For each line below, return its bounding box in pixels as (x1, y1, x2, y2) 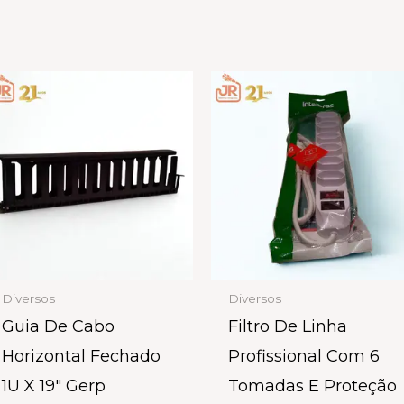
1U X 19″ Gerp (2, 376, 106, 397)
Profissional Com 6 (228, 346, 381, 367)
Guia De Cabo (2, 317, 115, 337)
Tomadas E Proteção (228, 376, 398, 397)
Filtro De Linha (228, 317, 348, 337)
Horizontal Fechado (2, 346, 161, 367)
